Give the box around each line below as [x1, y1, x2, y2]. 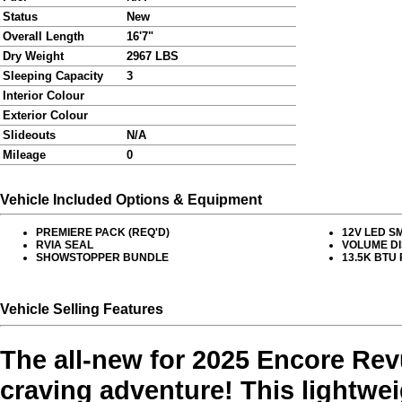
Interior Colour [3, 89, 84, 103]
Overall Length [3, 30, 84, 44]
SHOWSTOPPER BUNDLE [36, 251, 169, 265]
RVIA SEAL [36, 239, 93, 252]
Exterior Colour [3, 109, 88, 123]
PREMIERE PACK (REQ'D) [36, 226, 170, 240]
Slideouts [3, 128, 56, 143]
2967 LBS [127, 49, 179, 64]
